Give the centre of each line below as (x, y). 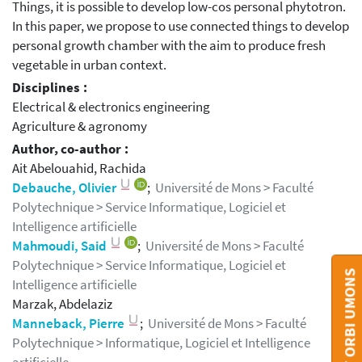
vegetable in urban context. (89, 65)
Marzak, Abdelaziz (62, 304)
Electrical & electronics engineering (111, 107)
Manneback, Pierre (69, 323)
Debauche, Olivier (65, 187)
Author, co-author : (70, 149)
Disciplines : (50, 88)
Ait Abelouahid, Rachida (79, 168)
